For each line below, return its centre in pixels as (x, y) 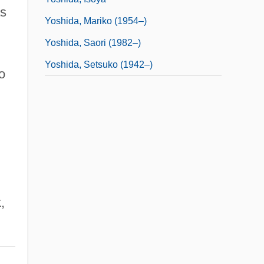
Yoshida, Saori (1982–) (93, 42)
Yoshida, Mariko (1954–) (96, 21)
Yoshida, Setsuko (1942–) (99, 64)
